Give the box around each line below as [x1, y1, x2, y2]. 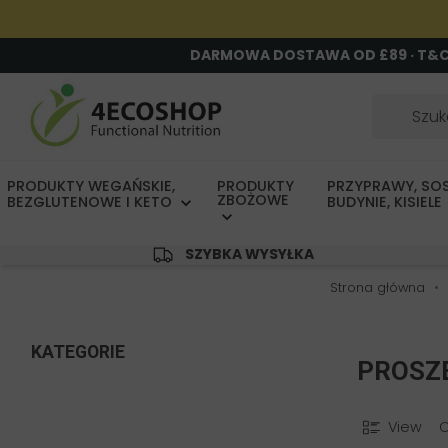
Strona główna [329, 279, 425, 297]
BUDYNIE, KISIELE [326, 192, 446, 213]
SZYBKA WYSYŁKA [184, 244, 317, 265]
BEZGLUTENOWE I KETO [7, 192, 176, 213]
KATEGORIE [31, 342, 125, 363]
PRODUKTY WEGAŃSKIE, [7, 176, 175, 197]
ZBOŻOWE [217, 190, 290, 211]
